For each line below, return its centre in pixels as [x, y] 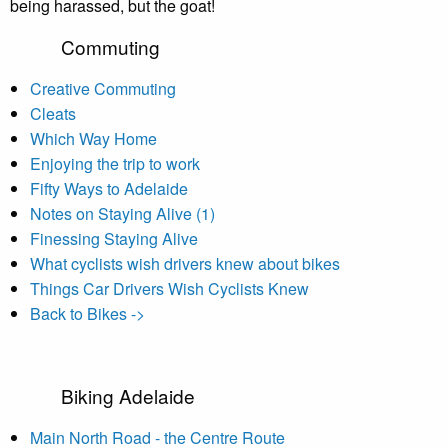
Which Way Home [93, 138]
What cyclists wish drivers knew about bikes [185, 263]
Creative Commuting [103, 88]
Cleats [53, 113]
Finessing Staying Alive [114, 238]
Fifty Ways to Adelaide [109, 188]
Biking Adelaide [128, 395]
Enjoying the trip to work [115, 163]
